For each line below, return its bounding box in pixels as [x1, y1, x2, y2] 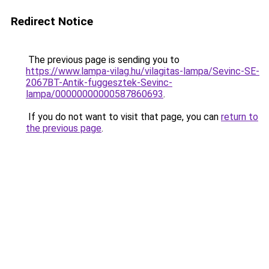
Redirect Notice [11, 14, 93, 28]
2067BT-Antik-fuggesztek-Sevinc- [26, 77, 172, 88]
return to [221, 111, 258, 122]
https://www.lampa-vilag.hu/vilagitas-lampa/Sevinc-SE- [26, 65, 259, 77]
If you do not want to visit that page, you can [26, 111, 221, 122]
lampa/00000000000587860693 [26, 88, 163, 100]
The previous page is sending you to [26, 54, 180, 65]
